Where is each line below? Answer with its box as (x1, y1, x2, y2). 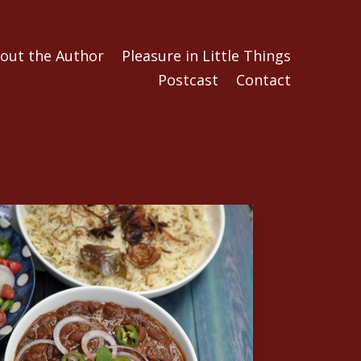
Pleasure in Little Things (121, 45, 291, 65)
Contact (235, 69, 291, 89)
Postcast (157, 69, 218, 89)
